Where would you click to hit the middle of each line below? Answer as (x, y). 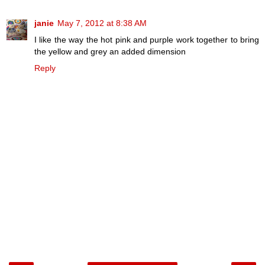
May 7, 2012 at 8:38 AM (102, 23)
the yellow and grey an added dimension (110, 52)
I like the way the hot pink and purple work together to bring (147, 40)
